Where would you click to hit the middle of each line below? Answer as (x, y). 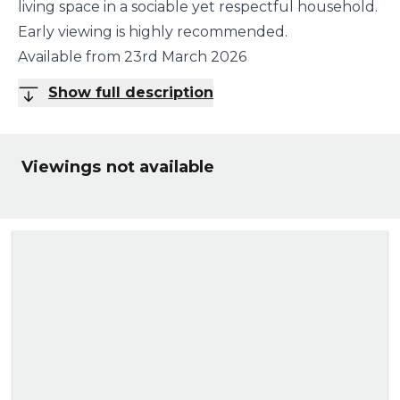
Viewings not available (118, 167)
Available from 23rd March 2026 (132, 57)
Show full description (131, 93)
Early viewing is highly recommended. (153, 32)
